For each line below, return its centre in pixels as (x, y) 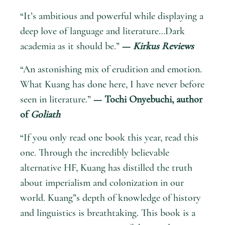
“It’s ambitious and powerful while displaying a (112, 16)
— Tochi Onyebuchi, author (148, 99)
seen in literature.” (57, 99)
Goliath (45, 114)
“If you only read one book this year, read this (109, 137)
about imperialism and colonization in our (102, 183)
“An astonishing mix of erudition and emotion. (111, 69)
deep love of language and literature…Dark (102, 31)
